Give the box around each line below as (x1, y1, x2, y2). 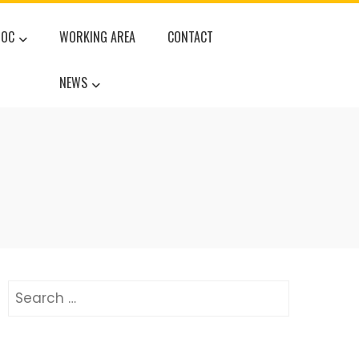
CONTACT (167, 27, 214, 46)
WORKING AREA (59, 27, 136, 46)
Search (7, 280, 56, 300)
